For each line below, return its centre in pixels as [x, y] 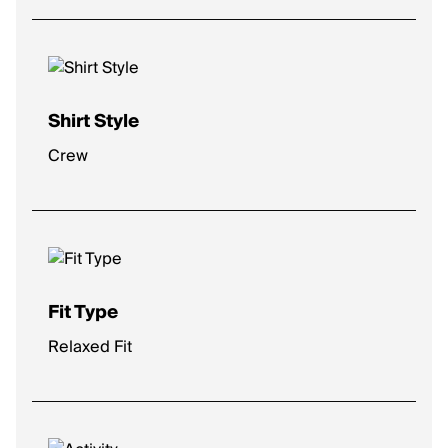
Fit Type [83, 312]
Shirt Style [93, 121]
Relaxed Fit [90, 347]
